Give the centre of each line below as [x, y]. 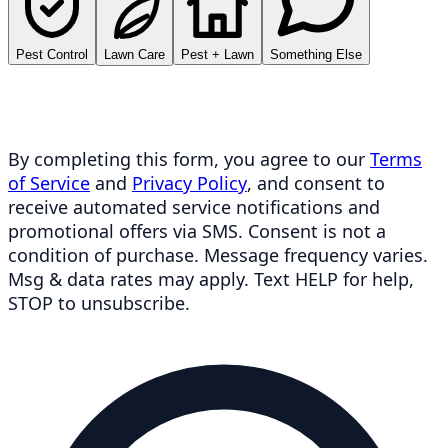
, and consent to [316, 182]
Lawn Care [134, 54]
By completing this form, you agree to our [189, 158]
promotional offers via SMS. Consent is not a [197, 230]
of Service [49, 182]
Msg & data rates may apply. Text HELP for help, [211, 278]
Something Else [316, 54]
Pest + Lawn [217, 54]
